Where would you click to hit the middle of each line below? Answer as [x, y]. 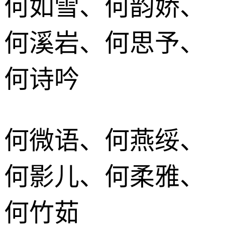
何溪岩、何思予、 [104, 43]
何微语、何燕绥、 [104, 140]
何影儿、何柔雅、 [104, 177]
